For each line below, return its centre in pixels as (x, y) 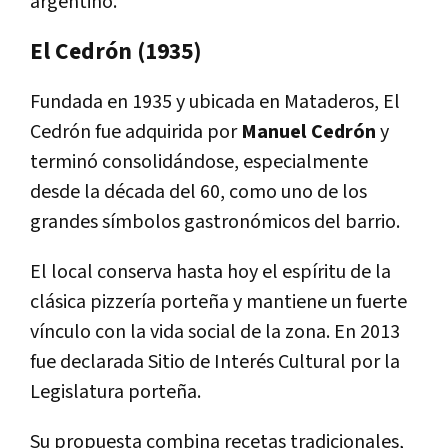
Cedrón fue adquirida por (135, 131)
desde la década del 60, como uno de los (198, 191)
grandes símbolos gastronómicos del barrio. (215, 221)
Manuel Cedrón (310, 131)
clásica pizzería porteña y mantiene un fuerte (218, 301)
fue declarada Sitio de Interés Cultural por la (215, 361)
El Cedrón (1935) (116, 51)
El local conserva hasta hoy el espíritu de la (210, 271)
